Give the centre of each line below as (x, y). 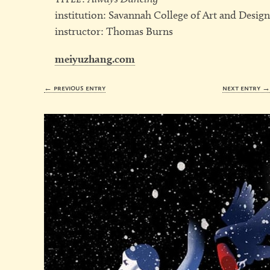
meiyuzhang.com (95, 58)
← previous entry (75, 87)
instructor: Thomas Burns (114, 31)
